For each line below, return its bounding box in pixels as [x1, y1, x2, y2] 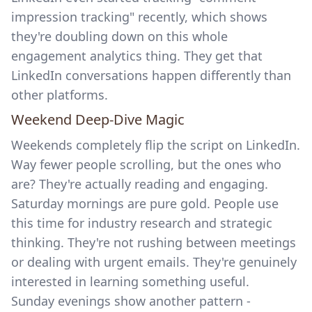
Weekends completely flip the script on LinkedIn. [11, 136, 300, 153]
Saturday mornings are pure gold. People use [11, 195, 279, 212]
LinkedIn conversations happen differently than [11, 67, 291, 84]
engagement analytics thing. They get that [11, 47, 263, 64]
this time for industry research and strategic [11, 214, 272, 231]
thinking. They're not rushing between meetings [11, 234, 296, 251]
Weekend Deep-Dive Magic [11, 110, 185, 129]
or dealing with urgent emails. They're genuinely [11, 253, 297, 270]
